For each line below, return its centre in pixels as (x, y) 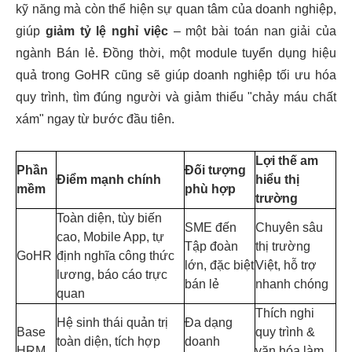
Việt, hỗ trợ (286, 265)
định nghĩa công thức (115, 256)
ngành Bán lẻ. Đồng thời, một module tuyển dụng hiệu (176, 53)
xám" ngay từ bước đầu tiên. (95, 119)
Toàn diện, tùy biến (109, 218)
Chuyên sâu (289, 227)
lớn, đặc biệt (219, 265)
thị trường (283, 246)
